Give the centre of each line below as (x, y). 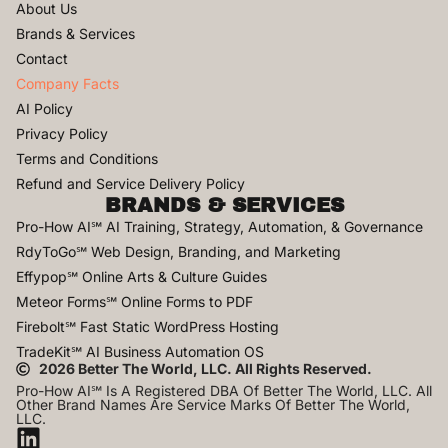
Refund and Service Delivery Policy (130, 183)
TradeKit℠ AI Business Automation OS (140, 351)
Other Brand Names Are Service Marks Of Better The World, (213, 404)
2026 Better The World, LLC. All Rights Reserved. (205, 368)
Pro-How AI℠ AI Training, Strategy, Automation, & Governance (219, 226)
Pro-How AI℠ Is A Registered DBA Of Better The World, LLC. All (224, 390)
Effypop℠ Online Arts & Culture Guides (141, 276)
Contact (42, 58)
